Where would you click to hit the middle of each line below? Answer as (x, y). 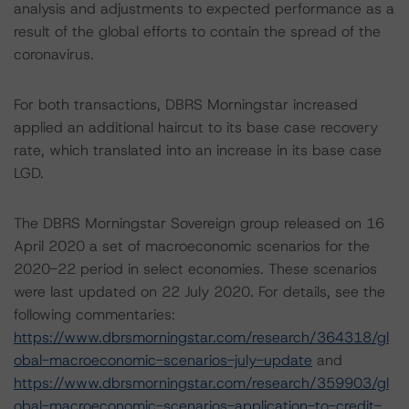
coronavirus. (54, 54)
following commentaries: (94, 315)
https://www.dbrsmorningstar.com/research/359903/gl (201, 383)
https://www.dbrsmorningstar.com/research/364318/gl (201, 337)
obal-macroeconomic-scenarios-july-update (163, 360)
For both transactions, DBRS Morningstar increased (186, 105)
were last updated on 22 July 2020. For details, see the (199, 292)
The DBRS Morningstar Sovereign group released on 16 (199, 223)
